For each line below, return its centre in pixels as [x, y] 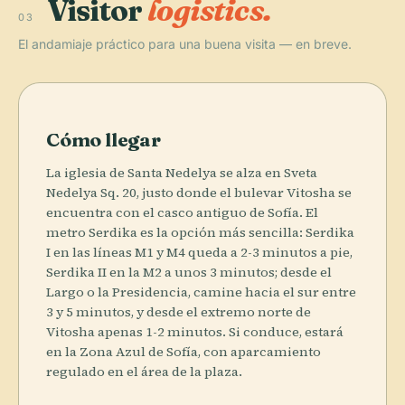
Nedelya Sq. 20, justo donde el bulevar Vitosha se [199, 192]
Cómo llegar [104, 139]
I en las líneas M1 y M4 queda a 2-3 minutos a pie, [199, 252]
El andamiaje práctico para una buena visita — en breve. [185, 43]
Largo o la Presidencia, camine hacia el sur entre [201, 292]
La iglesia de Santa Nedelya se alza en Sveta [182, 172]
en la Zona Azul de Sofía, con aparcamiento [184, 351]
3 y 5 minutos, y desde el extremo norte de [179, 311]
